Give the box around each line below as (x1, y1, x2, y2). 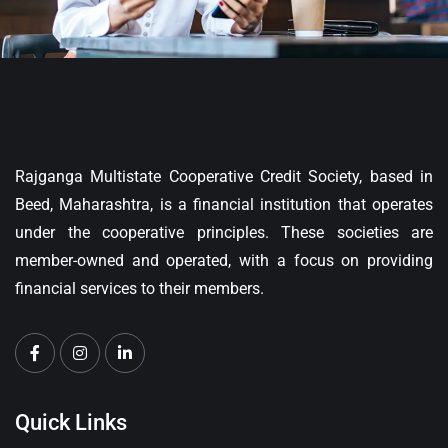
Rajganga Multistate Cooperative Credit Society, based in (15, 167, 433, 187)
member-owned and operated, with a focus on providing (15, 251, 433, 271)
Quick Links (15, 410, 127, 436)
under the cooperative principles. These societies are (15, 223, 433, 243)
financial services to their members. (15, 279, 264, 299)
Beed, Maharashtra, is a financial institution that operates (15, 195, 433, 215)
